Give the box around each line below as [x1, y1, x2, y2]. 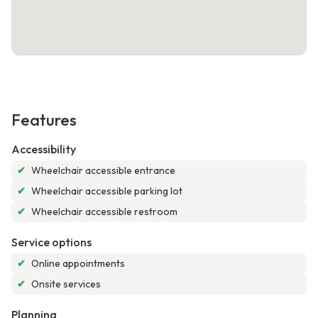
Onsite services [31, 278, 101, 291]
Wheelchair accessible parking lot [31, 185, 182, 198]
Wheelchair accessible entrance [31, 164, 175, 177]
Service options [11, 235, 92, 250]
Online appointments [31, 257, 125, 270]
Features [11, 110, 77, 131]
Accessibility [11, 142, 76, 157]
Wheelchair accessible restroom [31, 205, 177, 219]
